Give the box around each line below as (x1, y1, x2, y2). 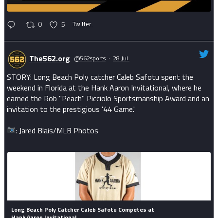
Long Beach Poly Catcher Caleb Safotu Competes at (11, 204, 155, 214)
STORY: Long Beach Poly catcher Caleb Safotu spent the (6, 71, 193, 83)
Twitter (72, 19, 91, 29)
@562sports (73, 54, 106, 63)
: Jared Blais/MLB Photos (16, 124, 99, 136)
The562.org (29, 53, 70, 65)
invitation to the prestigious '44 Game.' (6, 103, 135, 115)
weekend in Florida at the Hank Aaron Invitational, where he (6, 81, 201, 93)
